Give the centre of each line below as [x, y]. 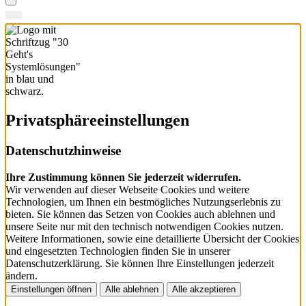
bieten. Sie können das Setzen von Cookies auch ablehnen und [140, 214]
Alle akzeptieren [204, 289]
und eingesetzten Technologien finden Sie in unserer [118, 251]
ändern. [22, 275]
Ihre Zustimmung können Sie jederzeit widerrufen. [123, 177]
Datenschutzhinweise [63, 150]
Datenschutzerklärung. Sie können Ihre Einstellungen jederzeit [140, 263]
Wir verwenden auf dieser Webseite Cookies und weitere [127, 189]
